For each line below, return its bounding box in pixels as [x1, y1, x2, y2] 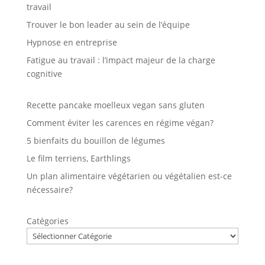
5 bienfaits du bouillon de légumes [26, 135, 165, 147]
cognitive [26, 68, 62, 80]
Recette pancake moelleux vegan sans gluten [26, 99, 205, 111]
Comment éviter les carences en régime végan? [26, 117, 214, 129]
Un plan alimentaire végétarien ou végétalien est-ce [26, 170, 232, 182]
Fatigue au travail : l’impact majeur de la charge [26, 54, 215, 66]
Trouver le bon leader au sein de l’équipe [26, 19, 190, 31]
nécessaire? [26, 184, 73, 196]
